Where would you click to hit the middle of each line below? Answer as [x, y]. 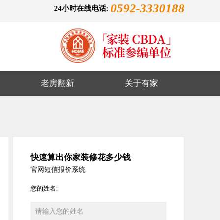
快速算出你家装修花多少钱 [81, 157]
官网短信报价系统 [58, 170]
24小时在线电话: [82, 8]
